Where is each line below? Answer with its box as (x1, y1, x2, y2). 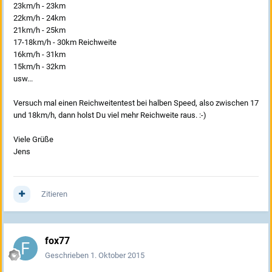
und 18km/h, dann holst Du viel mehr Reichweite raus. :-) (13, 110, 206, 120)
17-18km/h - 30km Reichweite (13, 38, 117, 47)
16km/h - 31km (13, 50, 66, 59)
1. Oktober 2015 (90, 251, 144, 260)
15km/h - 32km (13, 62, 66, 72)
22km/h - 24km (13, 13, 66, 23)
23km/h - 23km (13, 1, 66, 11)
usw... (13, 74, 33, 84)
